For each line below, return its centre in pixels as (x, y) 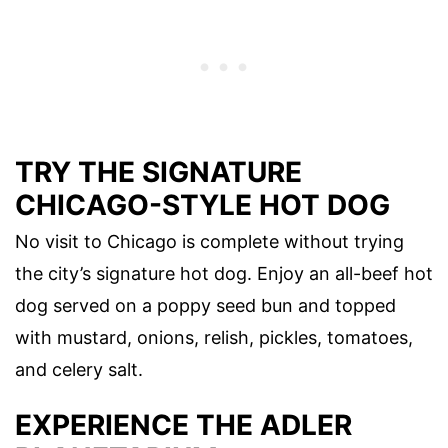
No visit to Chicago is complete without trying (209, 242)
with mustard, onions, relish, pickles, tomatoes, (214, 338)
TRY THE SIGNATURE (158, 172)
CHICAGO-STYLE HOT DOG (202, 205)
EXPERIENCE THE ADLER (183, 425)
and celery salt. (79, 370)
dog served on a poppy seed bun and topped (205, 306)
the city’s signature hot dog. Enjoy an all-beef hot (224, 274)
